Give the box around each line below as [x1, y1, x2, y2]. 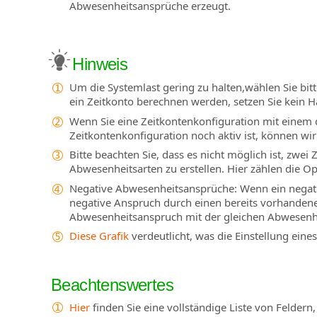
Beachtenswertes [51, 275, 173, 294]
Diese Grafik [69, 229, 129, 243]
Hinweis [68, 54, 128, 74]
